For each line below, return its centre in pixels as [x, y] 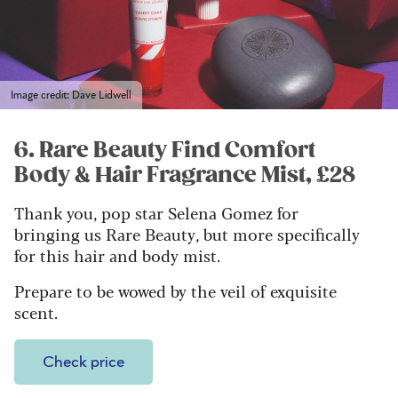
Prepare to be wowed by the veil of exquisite [175, 291]
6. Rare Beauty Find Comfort [165, 151]
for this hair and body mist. [117, 255]
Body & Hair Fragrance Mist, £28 [185, 175]
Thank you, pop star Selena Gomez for [156, 213]
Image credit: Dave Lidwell [71, 96]
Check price [84, 363]
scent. [38, 312]
